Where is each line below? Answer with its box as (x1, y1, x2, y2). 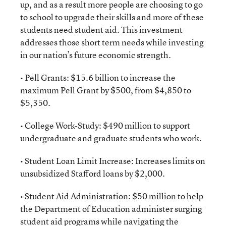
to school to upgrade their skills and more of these (20, 11, 204, 23)
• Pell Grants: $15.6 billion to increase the (20, 72, 176, 83)
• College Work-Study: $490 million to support (20, 120, 190, 131)
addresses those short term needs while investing (20, 36, 204, 48)
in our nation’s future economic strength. (20, 49, 171, 61)
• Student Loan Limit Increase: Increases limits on (20, 155, 205, 166)
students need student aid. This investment (20, 24, 183, 35)
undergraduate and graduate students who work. (20, 132, 202, 144)
